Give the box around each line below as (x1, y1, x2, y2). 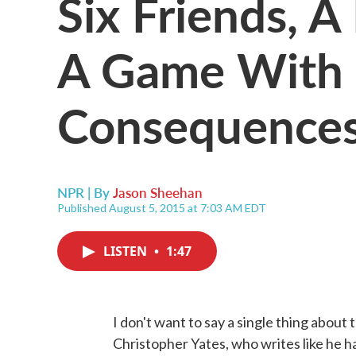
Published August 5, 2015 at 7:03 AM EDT (57, 201, 266, 215)
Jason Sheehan (113, 183, 203, 202)
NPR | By (57, 183, 113, 202)
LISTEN (103, 242, 150, 260)
